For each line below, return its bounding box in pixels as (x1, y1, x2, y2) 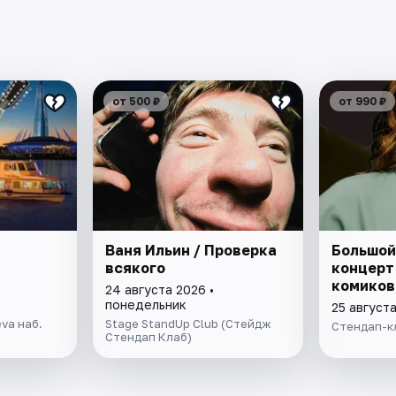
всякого (105, 259, 166, 278)
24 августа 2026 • (105, 282, 215, 298)
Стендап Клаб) (105, 330, 193, 345)
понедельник (105, 297, 187, 313)
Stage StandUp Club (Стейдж (105, 316, 272, 331)
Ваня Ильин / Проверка (105, 241, 278, 260)
